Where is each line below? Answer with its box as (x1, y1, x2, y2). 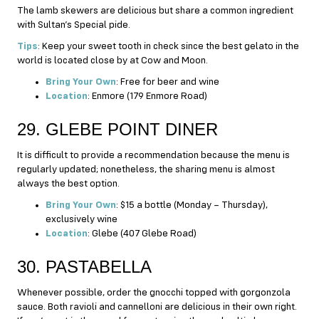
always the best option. (17, 178, 120, 189)
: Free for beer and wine (116, 76, 224, 87)
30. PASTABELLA (17, 256, 152, 276)
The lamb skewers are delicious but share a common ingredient (17, 5, 293, 16)
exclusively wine (46, 214, 122, 224)
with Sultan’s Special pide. (17, 19, 132, 30)
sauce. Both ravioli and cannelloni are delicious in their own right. (17, 301, 297, 312)
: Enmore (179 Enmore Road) (88, 90, 207, 101)
